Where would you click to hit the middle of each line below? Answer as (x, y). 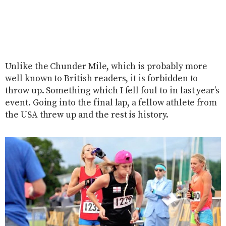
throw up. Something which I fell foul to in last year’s (112, 91)
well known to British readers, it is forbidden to (102, 79)
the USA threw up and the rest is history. (87, 115)
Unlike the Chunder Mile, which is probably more (106, 67)
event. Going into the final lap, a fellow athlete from (111, 103)
